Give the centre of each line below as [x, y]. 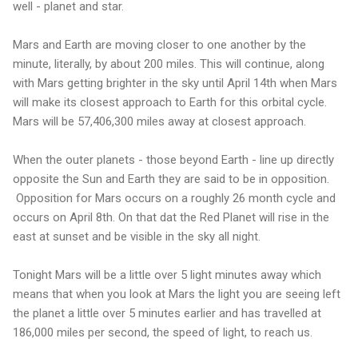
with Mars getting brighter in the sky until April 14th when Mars [175, 83]
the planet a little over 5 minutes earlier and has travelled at [167, 313]
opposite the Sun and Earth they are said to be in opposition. [171, 179]
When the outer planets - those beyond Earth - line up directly [173, 159]
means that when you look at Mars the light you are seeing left [177, 294]
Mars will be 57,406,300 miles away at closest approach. [159, 121]
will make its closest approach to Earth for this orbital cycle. [170, 102]
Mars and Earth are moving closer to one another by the [159, 44]
